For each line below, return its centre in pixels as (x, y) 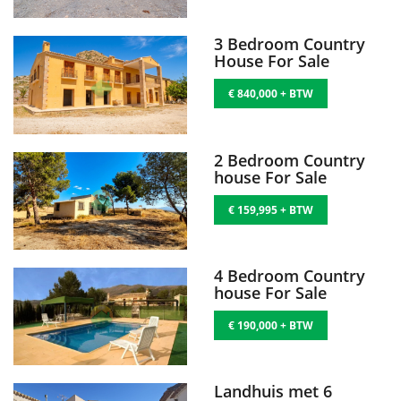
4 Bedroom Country (290, 275)
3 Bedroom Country (290, 44)
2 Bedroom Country (290, 160)
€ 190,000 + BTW (271, 325)
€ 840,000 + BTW (271, 94)
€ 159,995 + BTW (271, 209)
